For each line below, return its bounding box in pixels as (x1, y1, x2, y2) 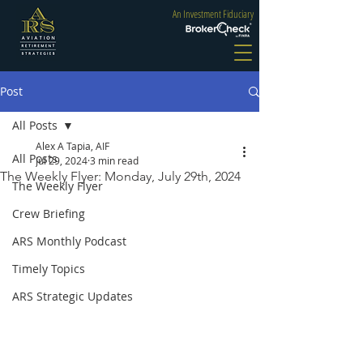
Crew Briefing (12, 206, 85, 221)
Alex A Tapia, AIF (36, 139, 109, 152)
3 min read (90, 154, 139, 167)
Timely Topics (12, 261, 85, 276)
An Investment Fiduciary (173, 6, 254, 21)
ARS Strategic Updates (12, 288, 133, 304)
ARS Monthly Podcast (12, 233, 126, 249)
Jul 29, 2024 (36, 154, 88, 167)
